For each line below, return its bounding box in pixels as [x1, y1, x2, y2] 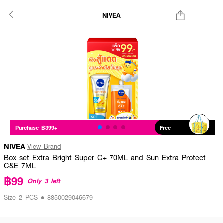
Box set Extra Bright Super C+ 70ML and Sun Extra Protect [4, 152, 206, 162]
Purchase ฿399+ [15, 123, 57, 131]
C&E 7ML [4, 160, 36, 170]
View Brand [27, 142, 61, 151]
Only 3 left [27, 176, 60, 185]
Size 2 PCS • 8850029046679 [4, 193, 93, 202]
